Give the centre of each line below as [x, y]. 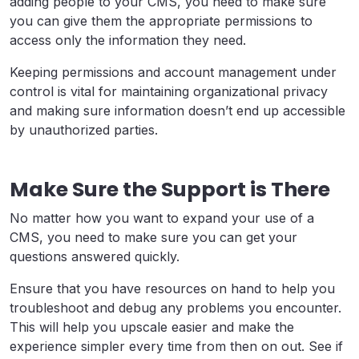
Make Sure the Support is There [170, 189]
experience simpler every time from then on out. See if [176, 346]
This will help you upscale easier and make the [152, 327]
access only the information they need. [128, 40]
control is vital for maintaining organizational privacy [169, 91]
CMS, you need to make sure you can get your [153, 237]
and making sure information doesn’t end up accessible [177, 110]
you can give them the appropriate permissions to [161, 20]
